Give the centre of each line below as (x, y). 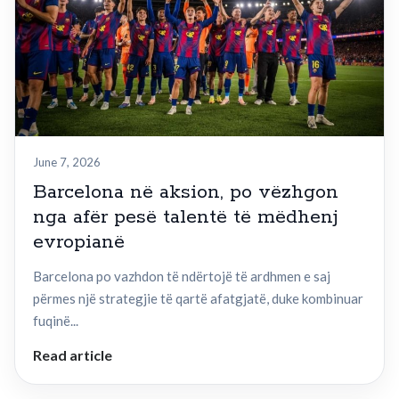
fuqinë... (56, 321)
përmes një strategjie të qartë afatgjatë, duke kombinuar (198, 299)
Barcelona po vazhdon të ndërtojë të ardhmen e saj (182, 277)
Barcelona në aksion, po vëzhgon (186, 193)
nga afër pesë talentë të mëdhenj (186, 218)
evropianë (79, 243)
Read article (73, 355)
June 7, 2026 (67, 163)
